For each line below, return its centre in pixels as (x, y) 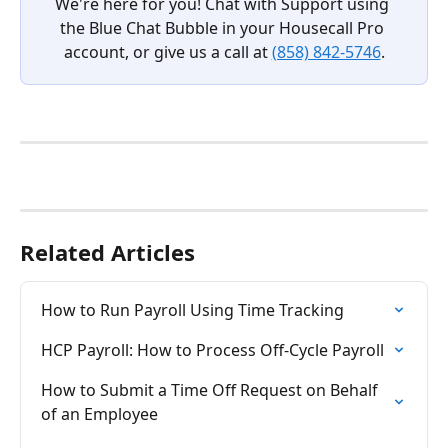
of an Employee (99, 413)
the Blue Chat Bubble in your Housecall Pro (224, 27)
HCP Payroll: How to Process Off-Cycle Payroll (212, 349)
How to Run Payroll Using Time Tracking (192, 309)
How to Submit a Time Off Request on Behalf (211, 389)
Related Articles (107, 251)
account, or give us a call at (167, 51)
